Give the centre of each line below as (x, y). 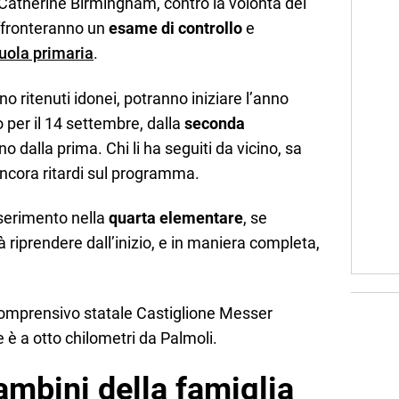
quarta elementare (176, 218)
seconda (215, 123)
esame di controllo (175, 28)
